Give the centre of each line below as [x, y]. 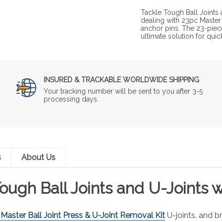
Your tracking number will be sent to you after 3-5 [123, 91]
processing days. [71, 99]
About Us [38, 157]
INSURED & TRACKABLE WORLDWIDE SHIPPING [122, 80]
